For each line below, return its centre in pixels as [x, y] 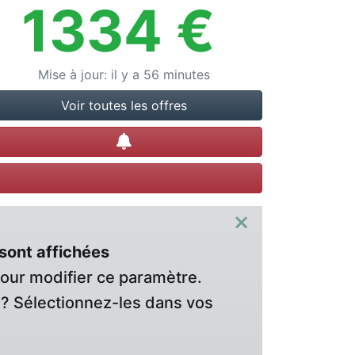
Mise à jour [71, 74]
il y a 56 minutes [160, 74]
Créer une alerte [179, 141]
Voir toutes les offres [124, 105]
